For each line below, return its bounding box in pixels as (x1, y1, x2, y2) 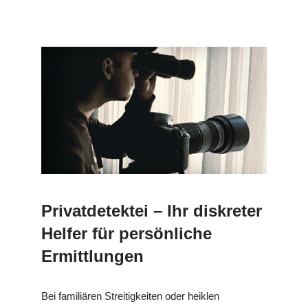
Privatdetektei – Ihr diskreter (41, 201, 262, 220)
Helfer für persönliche (41, 223, 212, 243)
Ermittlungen (41, 246, 144, 265)
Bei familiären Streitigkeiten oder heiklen (41, 289, 219, 302)
